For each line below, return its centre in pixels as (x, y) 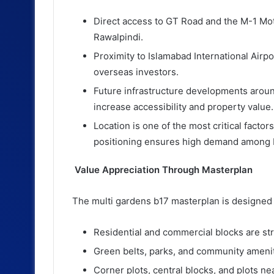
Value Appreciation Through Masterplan (162, 169)
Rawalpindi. (118, 37)
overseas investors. (136, 72)
